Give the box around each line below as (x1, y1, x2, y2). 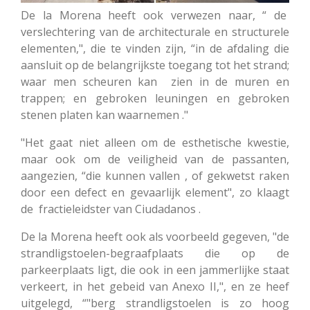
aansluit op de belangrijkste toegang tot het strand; (21, 57, 289, 73)
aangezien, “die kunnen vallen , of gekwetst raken (21, 168, 289, 184)
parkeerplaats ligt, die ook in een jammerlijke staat (21, 262, 289, 278)
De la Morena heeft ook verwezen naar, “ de (21, 8, 289, 24)
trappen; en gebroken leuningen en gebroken (21, 91, 289, 107)
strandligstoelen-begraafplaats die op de (21, 246, 289, 262)
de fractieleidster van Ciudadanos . (21, 201, 201, 217)
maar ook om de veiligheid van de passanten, (21, 152, 289, 167)
